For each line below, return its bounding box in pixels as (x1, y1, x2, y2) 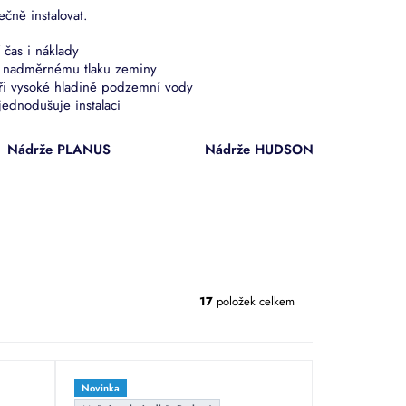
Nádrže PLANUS (6, 139, 111, 159)
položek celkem (213, 293, 295, 311)
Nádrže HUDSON (205, 139, 314, 159)
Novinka (81, 380, 120, 395)
